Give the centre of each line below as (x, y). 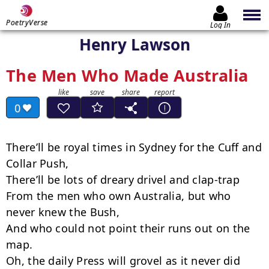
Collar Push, (38, 163)
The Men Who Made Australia (127, 75)
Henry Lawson (134, 44)
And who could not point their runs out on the (128, 228)
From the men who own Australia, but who (119, 196)
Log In (220, 25)
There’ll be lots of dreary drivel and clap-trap (123, 180)
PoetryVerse (27, 23)
